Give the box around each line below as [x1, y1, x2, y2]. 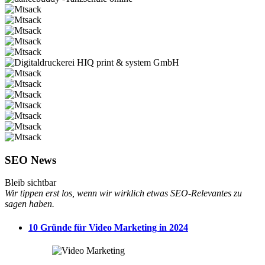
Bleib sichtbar [5, 177, 56, 188]
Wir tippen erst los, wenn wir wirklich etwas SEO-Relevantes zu [5, 188, 242, 199]
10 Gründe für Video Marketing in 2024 [28, 222, 188, 232]
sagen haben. [5, 199, 54, 209]
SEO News [5, 153, 56, 166]
